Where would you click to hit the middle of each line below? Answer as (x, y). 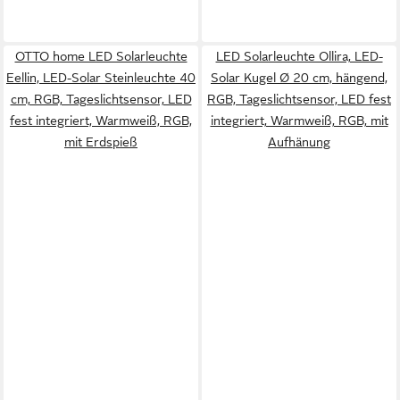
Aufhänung (299, 142)
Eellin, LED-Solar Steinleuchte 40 (101, 78)
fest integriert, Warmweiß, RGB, (101, 121)
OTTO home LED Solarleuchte (101, 56)
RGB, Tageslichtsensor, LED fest (299, 99)
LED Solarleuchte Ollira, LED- (299, 56)
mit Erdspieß (101, 142)
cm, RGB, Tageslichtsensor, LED (101, 99)
